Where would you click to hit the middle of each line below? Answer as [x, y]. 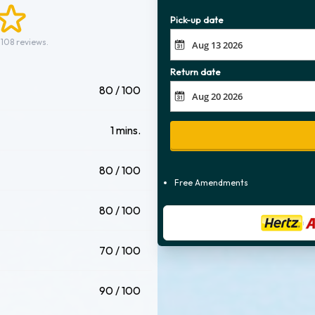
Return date [196, 71]
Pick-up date [197, 20]
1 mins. [126, 130]
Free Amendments [211, 182]
